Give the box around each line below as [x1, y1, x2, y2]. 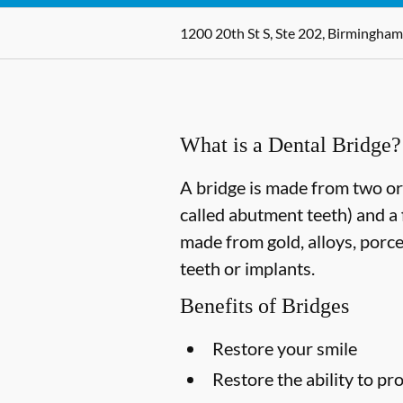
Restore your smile [212, 337, 357, 359]
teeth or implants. [180, 257, 315, 279]
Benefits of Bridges [180, 294, 349, 318]
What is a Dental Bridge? [180, 133, 401, 157]
